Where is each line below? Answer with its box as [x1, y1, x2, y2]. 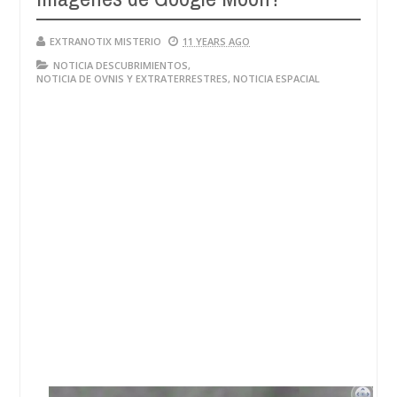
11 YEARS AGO [183, 35, 250, 48]
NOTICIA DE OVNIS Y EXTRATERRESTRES [36, 72, 228, 85]
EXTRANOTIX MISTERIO [50, 35, 161, 48]
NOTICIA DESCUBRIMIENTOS [53, 58, 188, 72]
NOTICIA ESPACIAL [233, 72, 320, 85]
